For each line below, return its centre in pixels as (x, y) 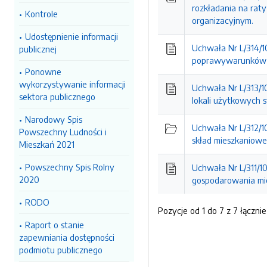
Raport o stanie (55, 225)
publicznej (38, 49)
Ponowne (43, 72)
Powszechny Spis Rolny (70, 167)
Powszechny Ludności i (63, 132)
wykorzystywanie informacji (72, 84)
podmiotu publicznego (61, 250)
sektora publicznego (57, 97)
